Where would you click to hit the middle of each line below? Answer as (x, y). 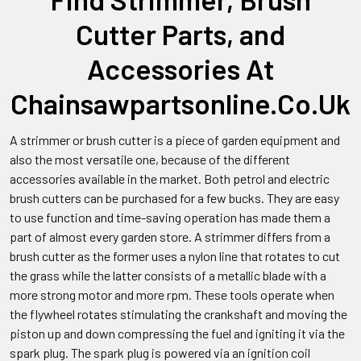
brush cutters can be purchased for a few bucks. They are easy (174, 198)
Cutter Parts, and (180, 34)
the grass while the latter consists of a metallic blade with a (168, 275)
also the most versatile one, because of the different (150, 159)
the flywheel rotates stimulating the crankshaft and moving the (178, 314)
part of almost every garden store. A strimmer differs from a (170, 237)
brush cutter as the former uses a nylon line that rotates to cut (175, 256)
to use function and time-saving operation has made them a (170, 217)
